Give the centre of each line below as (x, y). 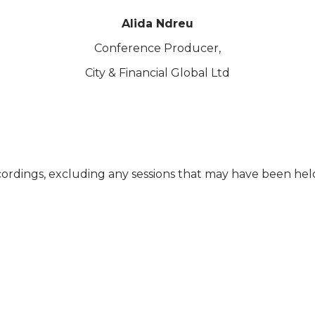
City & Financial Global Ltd (157, 73)
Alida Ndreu (157, 24)
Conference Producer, (157, 48)
